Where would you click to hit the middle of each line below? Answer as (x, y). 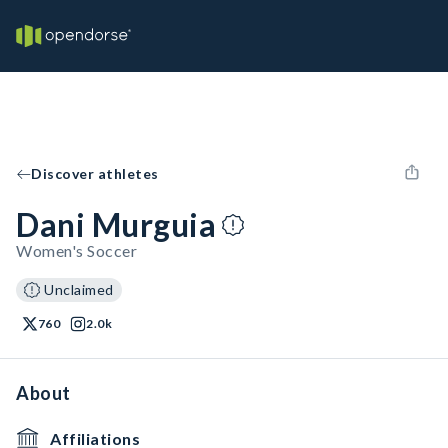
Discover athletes (95, 173)
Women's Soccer (76, 250)
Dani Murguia (116, 224)
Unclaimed (79, 289)
